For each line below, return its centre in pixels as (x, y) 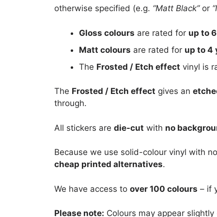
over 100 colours (164, 189)
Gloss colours (107, 33)
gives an (174, 91)
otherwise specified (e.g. (103, 8)
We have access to (92, 189)
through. (70, 103)
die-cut (129, 128)
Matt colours (105, 50)
